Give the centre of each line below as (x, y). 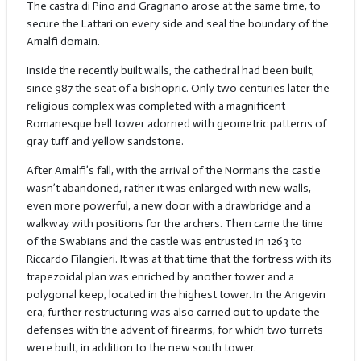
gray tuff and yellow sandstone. (105, 142)
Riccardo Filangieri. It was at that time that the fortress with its (179, 259)
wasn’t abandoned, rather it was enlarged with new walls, (168, 189)
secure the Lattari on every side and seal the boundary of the (177, 24)
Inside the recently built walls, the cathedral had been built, (170, 71)
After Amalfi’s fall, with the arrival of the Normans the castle (173, 171)
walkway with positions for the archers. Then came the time (174, 224)
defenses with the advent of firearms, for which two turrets (174, 330)
